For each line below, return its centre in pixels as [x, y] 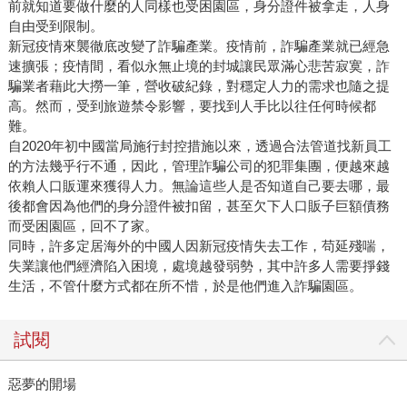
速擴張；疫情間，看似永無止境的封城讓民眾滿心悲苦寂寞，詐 [199, 65]
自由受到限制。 [55, 25]
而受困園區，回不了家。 [83, 225]
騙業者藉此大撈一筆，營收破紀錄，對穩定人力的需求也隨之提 [199, 85]
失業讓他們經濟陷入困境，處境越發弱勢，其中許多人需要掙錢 [199, 265]
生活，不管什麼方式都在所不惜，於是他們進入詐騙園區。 [185, 285]
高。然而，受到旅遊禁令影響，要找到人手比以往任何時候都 [192, 105]
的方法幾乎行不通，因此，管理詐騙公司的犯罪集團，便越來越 [199, 165]
